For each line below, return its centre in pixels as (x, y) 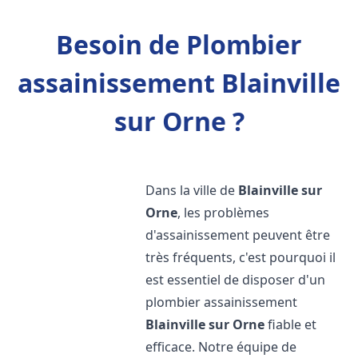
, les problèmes (224, 213)
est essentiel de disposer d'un (236, 280)
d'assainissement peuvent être (238, 235)
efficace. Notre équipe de (221, 347)
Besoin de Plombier (179, 44)
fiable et (291, 324)
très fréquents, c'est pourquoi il (241, 257)
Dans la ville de (192, 190)
